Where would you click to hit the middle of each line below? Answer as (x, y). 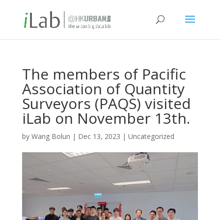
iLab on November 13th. (106, 118)
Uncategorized (151, 136)
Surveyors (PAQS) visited (106, 103)
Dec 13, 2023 (99, 136)
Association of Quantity (103, 89)
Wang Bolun (51, 136)
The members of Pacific (104, 74)
